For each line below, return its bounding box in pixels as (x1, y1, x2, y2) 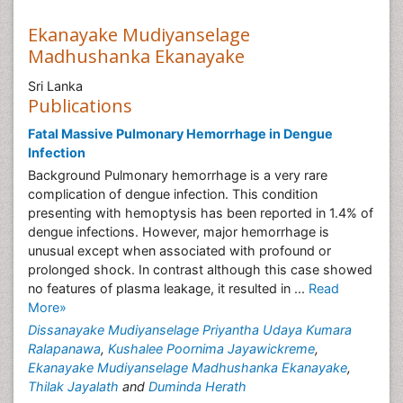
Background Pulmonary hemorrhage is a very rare (28, 167, 327, 183)
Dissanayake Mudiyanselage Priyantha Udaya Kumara (28, 322, 352, 337)
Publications (28, 94, 132, 118)
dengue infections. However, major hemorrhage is (28, 224, 329, 239)
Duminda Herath (148, 379, 246, 394)
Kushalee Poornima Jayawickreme (108, 341, 315, 356)
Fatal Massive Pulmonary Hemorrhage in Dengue (28, 126, 333, 141)
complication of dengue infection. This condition (28, 186, 318, 201)
